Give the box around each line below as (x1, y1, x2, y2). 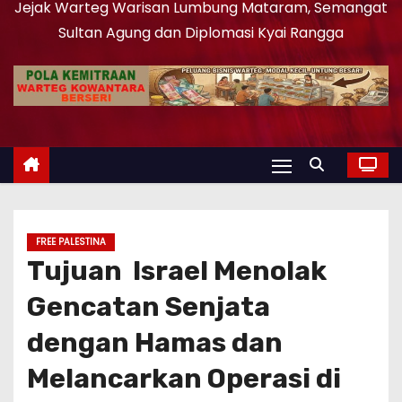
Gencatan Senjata (27, 291, 270, 324)
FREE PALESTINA (36, 235, 106, 249)
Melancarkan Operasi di (27, 363, 341, 396)
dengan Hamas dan (27, 327, 283, 360)
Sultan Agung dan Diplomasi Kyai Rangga (58, 22, 344, 44)
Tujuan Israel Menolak (27, 255, 327, 288)
